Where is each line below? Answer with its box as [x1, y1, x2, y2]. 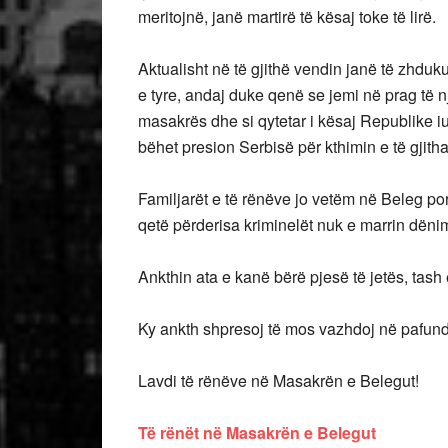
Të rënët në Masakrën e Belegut [138, 420, 376, 444]
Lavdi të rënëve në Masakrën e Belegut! [138, 368, 419, 392]
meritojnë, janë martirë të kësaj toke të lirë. [138, 4, 436, 28]
